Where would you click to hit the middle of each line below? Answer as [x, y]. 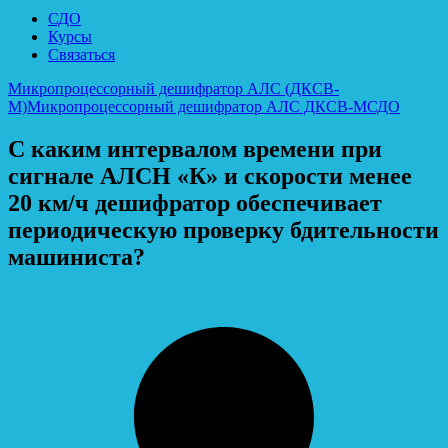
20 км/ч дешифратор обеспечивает [195, 202]
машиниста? [76, 256]
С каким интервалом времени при [195, 148]
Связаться [81, 54]
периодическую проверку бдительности [223, 229]
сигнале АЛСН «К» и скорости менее [210, 175]
